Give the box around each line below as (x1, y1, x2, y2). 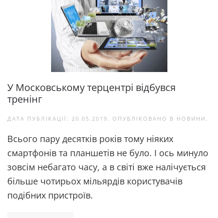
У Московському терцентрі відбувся (7, 81, 176, 94)
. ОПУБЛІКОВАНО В (108, 115, 177, 122)
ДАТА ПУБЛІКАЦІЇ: (7, 115, 72, 122)
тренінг (7, 92, 42, 106)
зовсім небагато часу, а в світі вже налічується (7, 161, 206, 173)
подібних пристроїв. (7, 189, 93, 201)
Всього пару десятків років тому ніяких (7, 133, 173, 145)
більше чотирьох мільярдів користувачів (7, 175, 182, 187)
